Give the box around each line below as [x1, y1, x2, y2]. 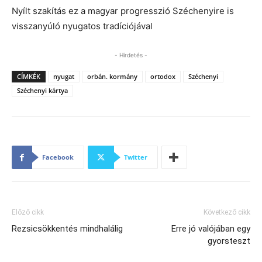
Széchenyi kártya [17, 86, 68, 95]
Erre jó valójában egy [171, 223, 250, 235]
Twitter [124, 153, 147, 162]
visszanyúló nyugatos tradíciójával [12, 20, 153, 32]
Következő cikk [204, 208, 250, 217]
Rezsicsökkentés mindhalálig [12, 223, 123, 235]
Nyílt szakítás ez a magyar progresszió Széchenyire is [12, 5, 234, 17]
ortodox [150, 72, 175, 81]
